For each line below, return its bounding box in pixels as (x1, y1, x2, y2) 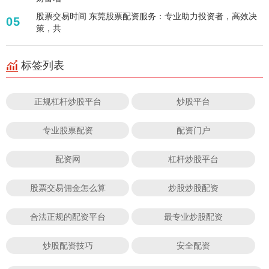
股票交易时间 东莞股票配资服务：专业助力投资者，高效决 (36, 10, 257, 22)
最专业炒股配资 (164, 210, 223, 222)
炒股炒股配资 (168, 181, 219, 193)
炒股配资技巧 (42, 239, 93, 251)
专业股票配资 (42, 124, 93, 136)
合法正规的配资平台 (29, 210, 106, 222)
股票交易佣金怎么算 (29, 181, 106, 193)
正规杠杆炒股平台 (34, 95, 101, 107)
